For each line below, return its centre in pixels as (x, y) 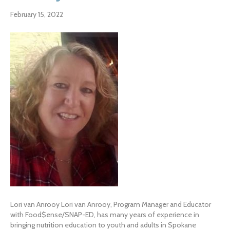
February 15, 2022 (37, 14)
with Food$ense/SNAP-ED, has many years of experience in (105, 214)
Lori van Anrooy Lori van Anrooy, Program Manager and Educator (111, 204)
